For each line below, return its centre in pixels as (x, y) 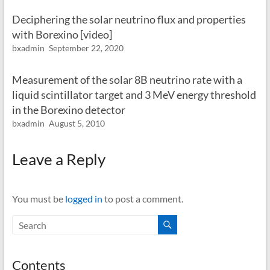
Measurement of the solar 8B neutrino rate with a (127, 80)
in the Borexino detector (68, 110)
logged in (83, 199)
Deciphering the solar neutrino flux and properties (129, 19)
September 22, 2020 (86, 48)
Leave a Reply (58, 159)
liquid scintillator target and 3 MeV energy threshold (134, 95)
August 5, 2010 (77, 123)
